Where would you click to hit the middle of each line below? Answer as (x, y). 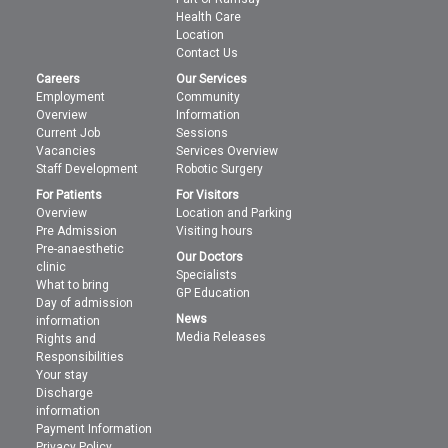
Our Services (212, 79)
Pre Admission (77, 231)
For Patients (69, 195)
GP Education (213, 293)
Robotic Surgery (220, 169)
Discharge (65, 393)
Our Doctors (210, 257)
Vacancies (66, 151)
